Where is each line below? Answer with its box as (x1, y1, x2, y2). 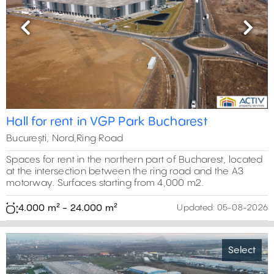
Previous (24, 28, 66, 41)
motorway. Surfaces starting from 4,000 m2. (6, 178, 204, 189)
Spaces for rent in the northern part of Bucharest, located (6, 155, 263, 166)
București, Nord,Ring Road (6, 133, 124, 144)
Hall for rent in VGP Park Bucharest (6, 116, 208, 129)
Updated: (177, 204, 215, 213)
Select (228, 245, 256, 256)
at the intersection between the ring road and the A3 (6, 166, 243, 177)
